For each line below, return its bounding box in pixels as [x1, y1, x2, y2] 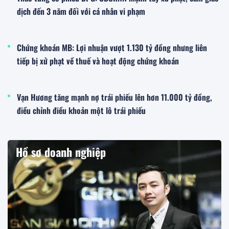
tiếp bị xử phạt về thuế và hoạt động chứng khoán [17, 54, 179, 67]
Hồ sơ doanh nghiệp [16, 143, 106, 160]
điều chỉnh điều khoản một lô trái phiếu [17, 104, 146, 117]
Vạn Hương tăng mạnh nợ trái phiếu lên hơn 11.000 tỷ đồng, [17, 90, 212, 103]
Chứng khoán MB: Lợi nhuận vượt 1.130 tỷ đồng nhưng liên [17, 41, 207, 54]
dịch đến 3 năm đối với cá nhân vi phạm [17, 5, 145, 17]
